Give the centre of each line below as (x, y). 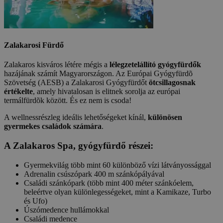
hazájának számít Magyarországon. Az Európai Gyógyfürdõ (98, 74)
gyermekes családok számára (53, 126)
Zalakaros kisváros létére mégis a (57, 65)
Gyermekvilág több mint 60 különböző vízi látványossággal (117, 165)
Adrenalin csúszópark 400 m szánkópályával (94, 174)
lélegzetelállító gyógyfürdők (155, 65)
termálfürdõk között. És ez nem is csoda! (68, 101)
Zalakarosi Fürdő (34, 45)
